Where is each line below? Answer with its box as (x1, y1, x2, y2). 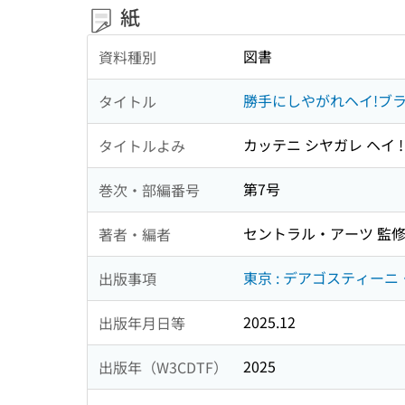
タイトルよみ (99, 134, 185, 156)
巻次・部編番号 (99, 178, 200, 201)
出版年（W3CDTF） (99, 355, 228, 378)
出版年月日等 (99, 311, 185, 334)
